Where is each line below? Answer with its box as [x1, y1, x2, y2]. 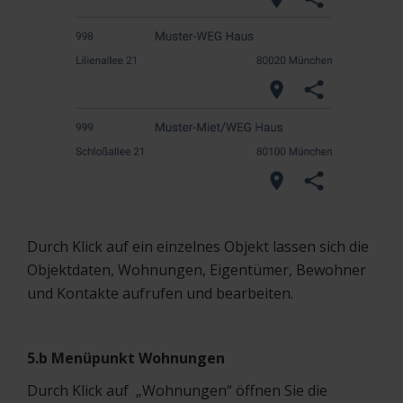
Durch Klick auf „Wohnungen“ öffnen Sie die [27, 380, 327, 400]
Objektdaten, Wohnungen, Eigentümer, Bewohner [27, 259, 366, 280]
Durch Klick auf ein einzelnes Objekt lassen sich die [27, 236, 369, 256]
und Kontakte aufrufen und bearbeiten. [27, 282, 293, 303]
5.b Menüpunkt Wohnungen [27, 347, 225, 368]
